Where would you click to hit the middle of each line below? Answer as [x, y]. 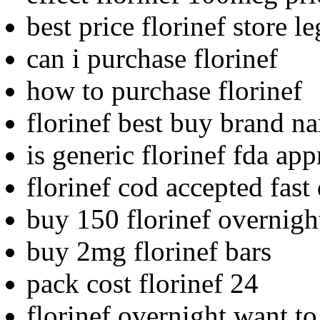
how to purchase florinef [164, 90]
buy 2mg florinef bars [149, 251]
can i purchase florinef [152, 58]
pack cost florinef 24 [142, 283]
